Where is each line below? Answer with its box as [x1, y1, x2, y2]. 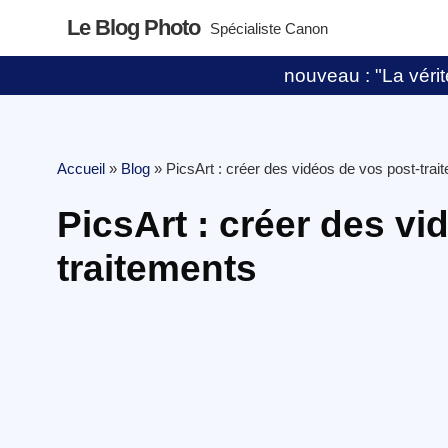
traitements [57, 248, 257, 289]
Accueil [57, 160, 105, 177]
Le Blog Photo [67, 15, 201, 40]
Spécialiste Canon [210, 20, 329, 37]
